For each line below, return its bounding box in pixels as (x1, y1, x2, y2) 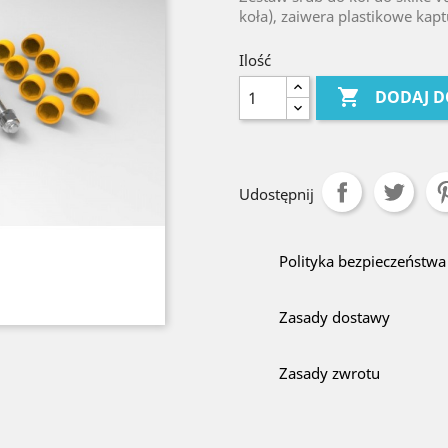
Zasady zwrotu (279, 363, 380, 383)
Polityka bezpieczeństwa (279, 251, 446, 271)
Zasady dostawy (279, 307, 390, 327)
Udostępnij (239, 184, 314, 204)
